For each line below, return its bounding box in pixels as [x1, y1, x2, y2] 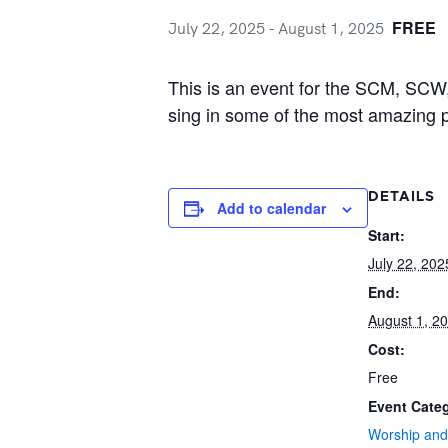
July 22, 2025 [168, 18, 265, 38]
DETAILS [368, 190, 435, 204]
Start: [368, 225, 405, 245]
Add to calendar [217, 198, 326, 218]
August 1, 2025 [278, 18, 384, 38]
